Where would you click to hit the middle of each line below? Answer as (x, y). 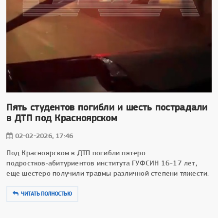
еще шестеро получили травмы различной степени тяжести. (108, 173)
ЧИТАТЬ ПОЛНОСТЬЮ (46, 194)
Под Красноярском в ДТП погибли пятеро (76, 153)
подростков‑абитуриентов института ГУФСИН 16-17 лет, (102, 163)
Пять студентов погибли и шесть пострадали (107, 108)
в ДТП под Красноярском (62, 118)
